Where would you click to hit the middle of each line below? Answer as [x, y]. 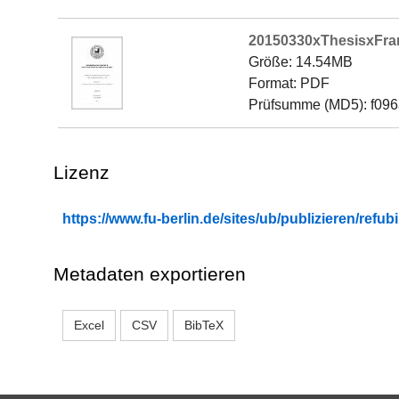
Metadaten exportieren [150, 274]
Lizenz [81, 172]
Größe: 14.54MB [301, 62]
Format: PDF [289, 83]
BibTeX [204, 325]
